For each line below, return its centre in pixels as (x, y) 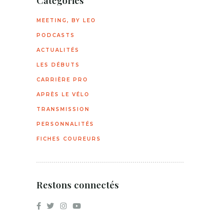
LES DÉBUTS (58, 65)
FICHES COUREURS (69, 139)
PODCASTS (56, 35)
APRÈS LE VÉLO (63, 94)
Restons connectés (78, 184)
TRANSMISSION (63, 109)
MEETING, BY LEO (66, 20)
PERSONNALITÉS (65, 124)
